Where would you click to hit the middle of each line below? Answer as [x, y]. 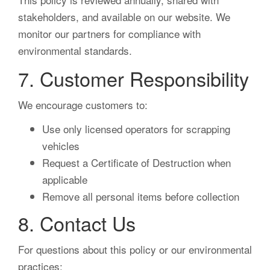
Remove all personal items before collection [141, 196]
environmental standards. [75, 51]
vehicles [61, 146]
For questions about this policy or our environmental [135, 250]
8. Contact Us [77, 223]
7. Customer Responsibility [133, 79]
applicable [65, 180]
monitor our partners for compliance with [109, 34]
